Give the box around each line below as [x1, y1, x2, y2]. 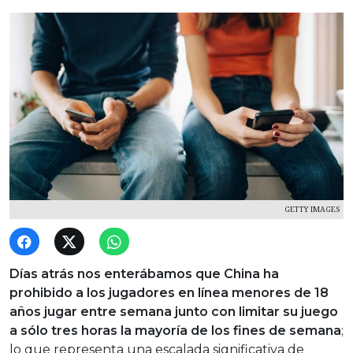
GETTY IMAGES [284, 204, 340, 215]
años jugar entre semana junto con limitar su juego [9, 304, 338, 320]
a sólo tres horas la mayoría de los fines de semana [9, 323, 341, 339]
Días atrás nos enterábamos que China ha [9, 266, 279, 282]
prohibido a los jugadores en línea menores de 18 [9, 285, 329, 301]
